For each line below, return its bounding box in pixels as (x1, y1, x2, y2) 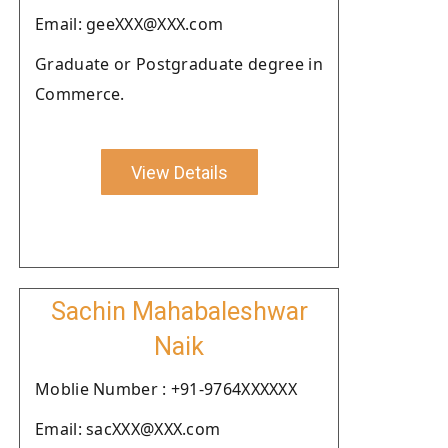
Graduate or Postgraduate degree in (35, 53, 323, 75)
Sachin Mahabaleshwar (50, 297, 308, 326)
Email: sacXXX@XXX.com (35, 418, 221, 440)
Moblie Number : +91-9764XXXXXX (35, 378, 297, 400)
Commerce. (35, 83, 125, 105)
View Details (130, 161, 228, 183)
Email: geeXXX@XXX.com (35, 13, 224, 35)
